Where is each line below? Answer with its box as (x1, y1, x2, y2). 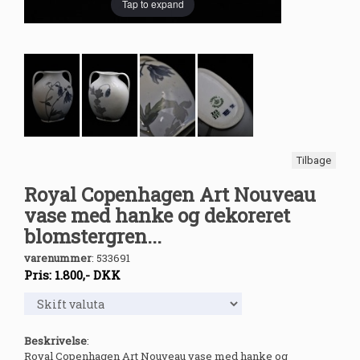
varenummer (24, 251, 92, 266)
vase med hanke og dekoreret (24, 202, 290, 229)
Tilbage (297, 154, 331, 167)
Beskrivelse (24, 333, 87, 349)
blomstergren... (24, 223, 162, 250)
